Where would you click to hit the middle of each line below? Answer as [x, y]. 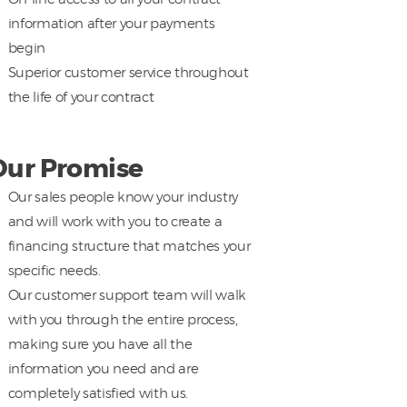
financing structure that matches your [129, 247]
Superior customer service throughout [128, 73]
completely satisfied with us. [98, 394]
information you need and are [103, 369]
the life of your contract [81, 98]
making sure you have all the [100, 345]
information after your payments [111, 24]
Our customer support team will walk [127, 296]
